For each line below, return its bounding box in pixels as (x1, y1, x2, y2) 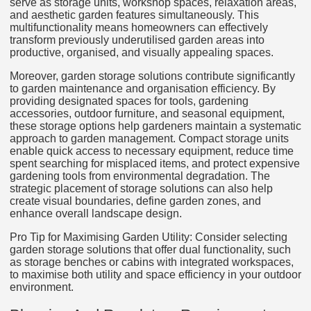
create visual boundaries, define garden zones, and (10, 194, 261, 207)
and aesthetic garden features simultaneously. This (10, 8, 259, 21)
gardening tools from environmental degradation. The (10, 169, 270, 182)
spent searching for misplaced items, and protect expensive (10, 157, 300, 169)
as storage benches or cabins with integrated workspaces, (10, 255, 294, 268)
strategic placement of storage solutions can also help (10, 182, 273, 194)
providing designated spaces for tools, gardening (10, 94, 249, 107)
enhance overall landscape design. (10, 207, 182, 219)
